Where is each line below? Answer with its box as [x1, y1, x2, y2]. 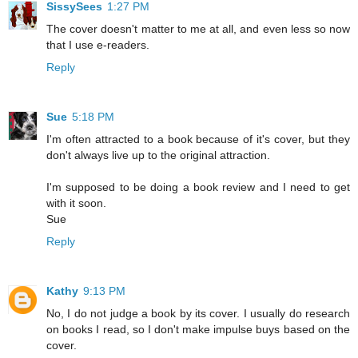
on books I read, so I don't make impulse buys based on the [46, 322, 350, 336]
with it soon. [46, 196, 106, 209]
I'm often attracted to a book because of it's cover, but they [46, 132, 350, 145]
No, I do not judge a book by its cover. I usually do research [46, 306, 350, 320]
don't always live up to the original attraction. [46, 148, 270, 161]
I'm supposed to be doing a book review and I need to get [46, 180, 350, 193]
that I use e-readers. [46, 38, 149, 51]
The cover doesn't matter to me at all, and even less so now [46, 22, 350, 35]
